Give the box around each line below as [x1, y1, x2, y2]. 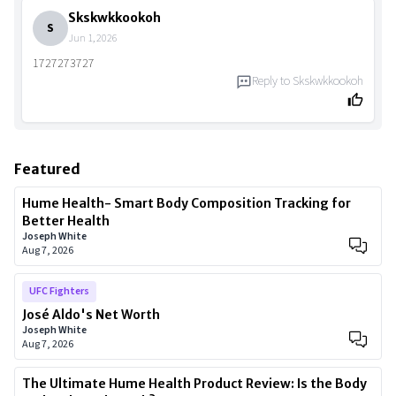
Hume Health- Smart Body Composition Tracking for [22, 195, 351, 212]
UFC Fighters [29, 284, 89, 300]
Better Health [22, 213, 110, 230]
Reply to [252, 72, 293, 91]
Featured [14, 160, 80, 179]
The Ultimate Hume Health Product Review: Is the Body [22, 376, 367, 392]
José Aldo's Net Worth [22, 307, 160, 324]
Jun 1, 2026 [68, 31, 118, 47]
